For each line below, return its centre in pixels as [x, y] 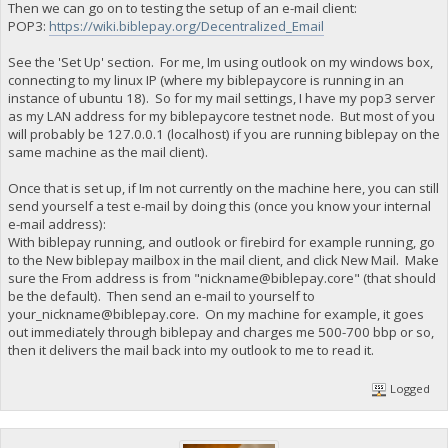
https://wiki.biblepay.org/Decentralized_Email [186, 26]
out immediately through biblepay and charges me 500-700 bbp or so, [220, 332]
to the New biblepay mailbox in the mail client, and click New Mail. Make [223, 260]
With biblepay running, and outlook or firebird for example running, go [221, 242]
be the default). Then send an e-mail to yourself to [161, 296]
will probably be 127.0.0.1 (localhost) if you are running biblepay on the [223, 134]
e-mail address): [56, 224]
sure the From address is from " [103, 278]
